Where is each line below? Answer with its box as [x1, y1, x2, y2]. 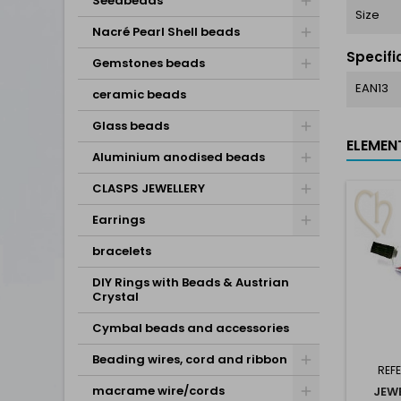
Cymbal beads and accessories [92, 320, 289, 337]
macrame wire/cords [92, 382, 225, 399]
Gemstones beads [92, 55, 205, 72]
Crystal [92, 288, 139, 305]
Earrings [92, 211, 145, 228]
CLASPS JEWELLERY [92, 180, 205, 197]
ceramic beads [92, 86, 186, 103]
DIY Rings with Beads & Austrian [92, 274, 289, 291]
